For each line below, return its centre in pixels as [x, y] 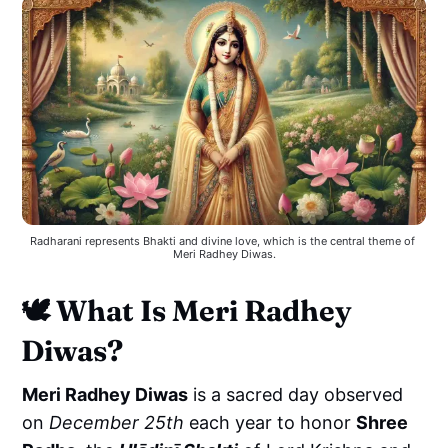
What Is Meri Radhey [204, 311]
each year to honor [270, 423]
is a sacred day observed [296, 395]
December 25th [117, 423]
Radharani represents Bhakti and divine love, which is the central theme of [222, 241]
